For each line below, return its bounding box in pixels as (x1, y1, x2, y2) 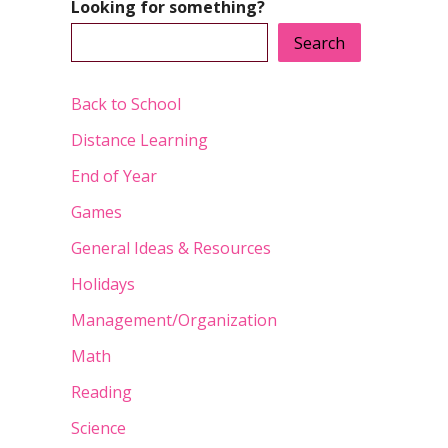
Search (294, 31, 345, 54)
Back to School (71, 92, 181, 115)
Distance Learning (71, 128, 208, 151)
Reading (71, 380, 132, 403)
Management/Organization (71, 308, 277, 331)
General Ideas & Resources (71, 236, 271, 259)
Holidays (71, 272, 135, 295)
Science (71, 416, 126, 439)
